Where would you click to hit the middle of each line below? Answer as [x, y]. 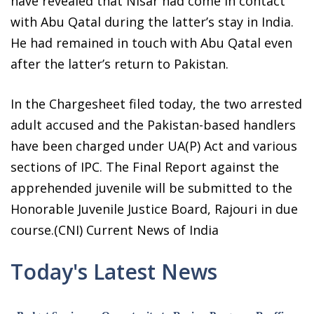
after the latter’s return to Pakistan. [120, 63]
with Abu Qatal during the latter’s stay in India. [152, 21]
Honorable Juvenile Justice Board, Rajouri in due [154, 209]
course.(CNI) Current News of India [115, 230]
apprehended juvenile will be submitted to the [151, 187]
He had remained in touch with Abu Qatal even [151, 42]
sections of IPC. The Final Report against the [145, 166]
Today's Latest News [114, 271]
